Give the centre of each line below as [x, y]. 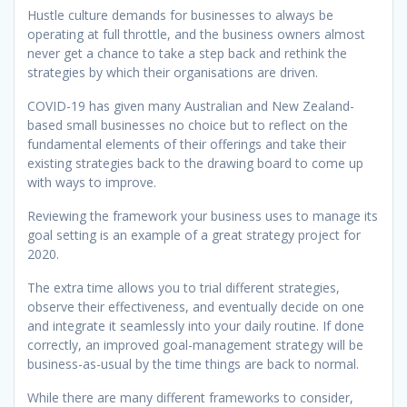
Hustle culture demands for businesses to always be [180, 15]
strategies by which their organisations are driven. [173, 73]
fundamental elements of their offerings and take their [187, 144]
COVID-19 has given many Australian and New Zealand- [191, 106]
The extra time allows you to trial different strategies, [184, 288]
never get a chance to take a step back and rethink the [187, 54]
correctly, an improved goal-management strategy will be [195, 345]
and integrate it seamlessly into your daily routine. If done [196, 326]
